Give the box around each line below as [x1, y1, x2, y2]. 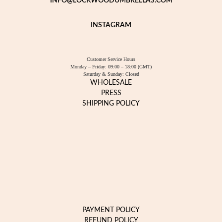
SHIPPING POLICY [82, 100, 140, 107]
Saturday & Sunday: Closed [83, 71, 139, 77]
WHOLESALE [90, 79, 132, 86]
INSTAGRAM [91, 22, 131, 29]
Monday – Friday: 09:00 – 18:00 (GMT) [70, 64, 152, 69]
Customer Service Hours [87, 56, 135, 62]
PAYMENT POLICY [82, 207, 140, 214]
